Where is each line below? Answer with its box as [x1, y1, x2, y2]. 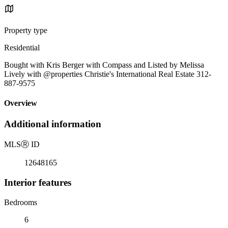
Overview [4, 99, 37, 108]
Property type [4, 25, 47, 35]
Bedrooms [4, 197, 37, 207]
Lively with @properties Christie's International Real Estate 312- [4, 69, 211, 78]
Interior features [4, 177, 71, 188]
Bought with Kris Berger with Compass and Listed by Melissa [4, 60, 204, 69]
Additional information [4, 119, 101, 130]
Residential [4, 43, 40, 52]
